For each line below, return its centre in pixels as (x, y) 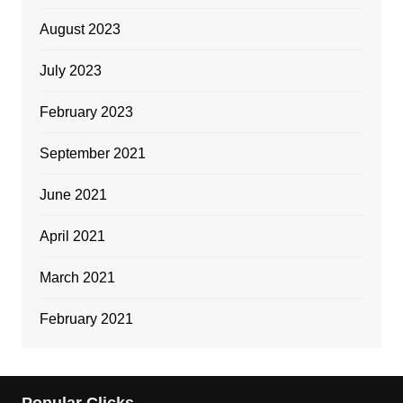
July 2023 (70, 70)
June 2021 (73, 194)
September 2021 (92, 153)
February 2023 (86, 112)
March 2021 (77, 277)
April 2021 (72, 236)
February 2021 (86, 318)
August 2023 (80, 29)
